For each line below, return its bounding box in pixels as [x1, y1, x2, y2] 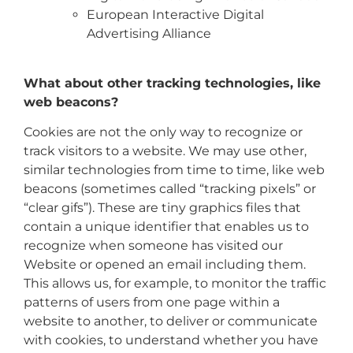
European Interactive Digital [87, 7, 264, 23]
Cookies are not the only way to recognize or [24, 124, 303, 140]
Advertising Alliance [87, 26, 211, 42]
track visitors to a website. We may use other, [24, 143, 307, 159]
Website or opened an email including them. [24, 257, 306, 273]
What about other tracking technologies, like [24, 75, 321, 91]
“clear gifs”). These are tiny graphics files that [24, 200, 301, 216]
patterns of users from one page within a [24, 295, 280, 310]
